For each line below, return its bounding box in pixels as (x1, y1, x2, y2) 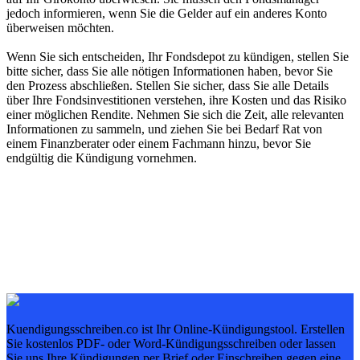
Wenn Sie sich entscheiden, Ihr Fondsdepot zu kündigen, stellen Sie (6, 50, 349, 63)
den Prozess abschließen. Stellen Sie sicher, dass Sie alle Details (6, 79, 329, 92)
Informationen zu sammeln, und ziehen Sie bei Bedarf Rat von (6, 122, 322, 136)
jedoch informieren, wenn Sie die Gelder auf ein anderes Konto (6, 6, 327, 20)
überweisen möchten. (6, 21, 114, 35)
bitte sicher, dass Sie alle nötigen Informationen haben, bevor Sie (6, 64, 333, 78)
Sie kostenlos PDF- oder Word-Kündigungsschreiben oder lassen (6, 337, 336, 350)
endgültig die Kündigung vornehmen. (6, 151, 197, 165)
